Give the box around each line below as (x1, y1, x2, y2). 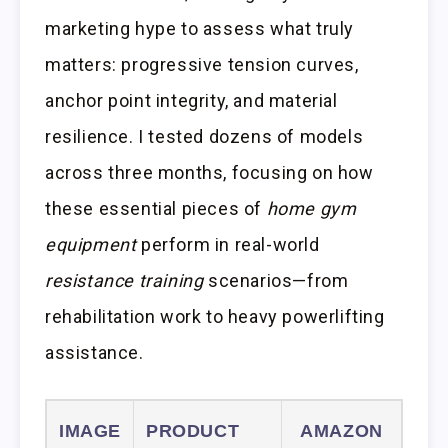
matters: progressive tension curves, (45, 54, 359, 76)
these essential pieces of (45, 198, 267, 220)
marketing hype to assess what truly (45, 18, 355, 40)
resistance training (45, 270, 204, 292)
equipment (45, 234, 137, 256)
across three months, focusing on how (45, 162, 374, 184)
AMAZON (300, 421, 383, 442)
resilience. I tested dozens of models (45, 126, 364, 148)
